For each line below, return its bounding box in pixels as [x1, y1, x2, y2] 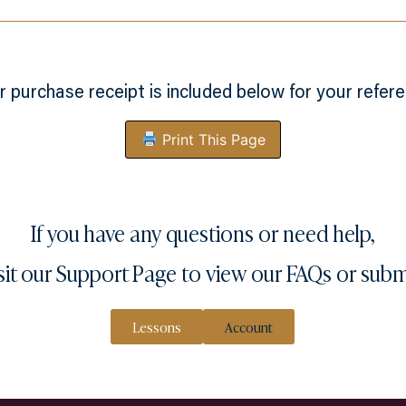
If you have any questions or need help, [31, 216, 375, 248]
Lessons [132, 315, 181, 337]
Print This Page [157, 130, 266, 149]
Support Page [56, 256, 177, 288]
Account [225, 315, 273, 337]
